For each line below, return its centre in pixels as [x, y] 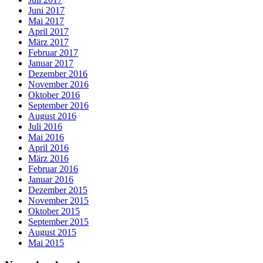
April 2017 [48, 31]
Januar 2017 [51, 63]
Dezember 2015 [58, 190]
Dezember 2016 [58, 73]
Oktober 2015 [54, 211]
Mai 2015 [46, 242]
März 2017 [48, 42]
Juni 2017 [46, 10]
